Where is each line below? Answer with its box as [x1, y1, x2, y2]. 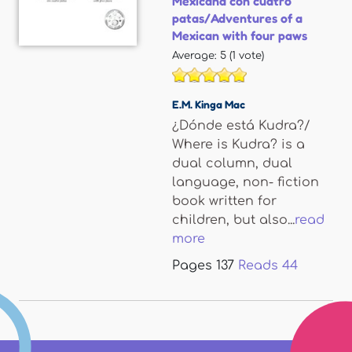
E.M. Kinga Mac [172, 97, 245, 111]
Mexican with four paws [172, 27, 307, 43]
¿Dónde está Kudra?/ [172, 119, 310, 133]
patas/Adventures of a [172, 10, 302, 26]
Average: [172, 50, 220, 61]
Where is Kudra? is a [172, 137, 305, 152]
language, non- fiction [172, 175, 319, 189]
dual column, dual [172, 156, 292, 170]
